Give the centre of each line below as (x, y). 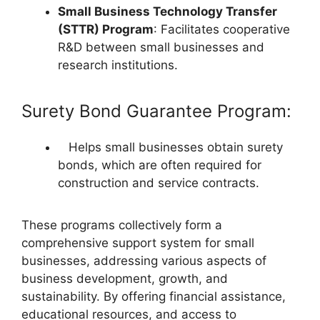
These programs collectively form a (122, 225)
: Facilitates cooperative (222, 30)
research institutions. (118, 65)
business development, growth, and (125, 279)
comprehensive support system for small (138, 243)
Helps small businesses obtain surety (170, 147)
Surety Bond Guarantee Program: (156, 111)
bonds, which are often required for (160, 165)
